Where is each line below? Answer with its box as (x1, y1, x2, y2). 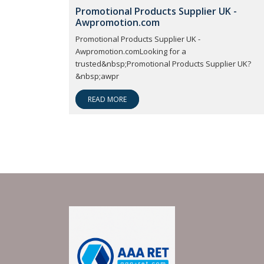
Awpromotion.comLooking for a (75, 45, 186, 57)
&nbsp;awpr (75, 70, 119, 81)
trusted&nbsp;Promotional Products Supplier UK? (75, 58, 251, 69)
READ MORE (88, 94, 127, 104)
